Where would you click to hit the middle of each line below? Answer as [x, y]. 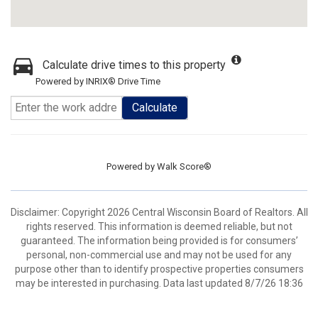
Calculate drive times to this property [134, 65]
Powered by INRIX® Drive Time [98, 81]
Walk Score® [184, 166]
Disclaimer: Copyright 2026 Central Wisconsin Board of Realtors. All [159, 212]
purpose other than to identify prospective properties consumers [159, 269]
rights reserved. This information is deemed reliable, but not [159, 226]
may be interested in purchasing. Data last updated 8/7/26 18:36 [159, 283]
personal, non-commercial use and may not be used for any [159, 255]
